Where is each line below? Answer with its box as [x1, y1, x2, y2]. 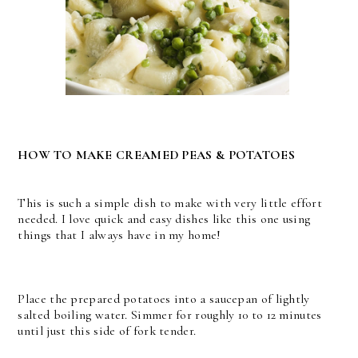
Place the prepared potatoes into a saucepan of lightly [18, 290, 310, 307]
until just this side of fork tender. [18, 322, 197, 339]
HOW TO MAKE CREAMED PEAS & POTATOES [18, 146, 295, 163]
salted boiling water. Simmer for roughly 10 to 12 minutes [18, 306, 322, 323]
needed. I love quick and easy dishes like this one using [18, 210, 311, 227]
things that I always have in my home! [18, 226, 221, 243]
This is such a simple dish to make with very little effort [18, 194, 322, 211]
